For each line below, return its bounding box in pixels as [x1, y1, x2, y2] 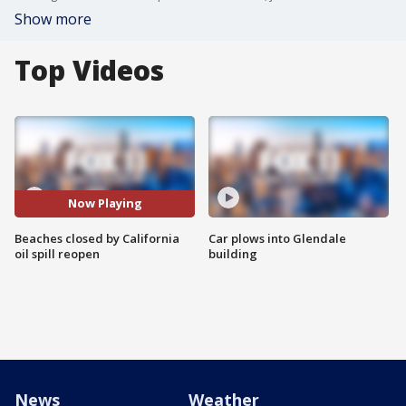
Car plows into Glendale [208, 229, 346, 246]
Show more [14, 9, 92, 29]
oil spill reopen [14, 245, 100, 262]
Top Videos [14, 52, 164, 89]
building [208, 245, 257, 262]
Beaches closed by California [14, 229, 179, 246]
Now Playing [67, 195, 142, 212]
